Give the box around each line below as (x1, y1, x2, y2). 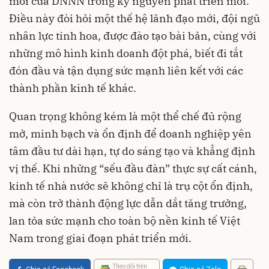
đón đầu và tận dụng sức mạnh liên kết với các (9, 63, 243, 77)
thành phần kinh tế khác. (9, 80, 136, 95)
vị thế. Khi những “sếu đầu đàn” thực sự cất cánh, (9, 161, 257, 175)
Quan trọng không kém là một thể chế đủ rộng (9, 109, 241, 123)
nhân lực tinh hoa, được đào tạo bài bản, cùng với (9, 28, 256, 43)
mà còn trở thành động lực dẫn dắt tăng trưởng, (9, 196, 247, 210)
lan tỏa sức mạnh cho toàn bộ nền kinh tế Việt (9, 213, 240, 228)
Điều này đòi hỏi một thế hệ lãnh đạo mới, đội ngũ (9, 11, 260, 25)
